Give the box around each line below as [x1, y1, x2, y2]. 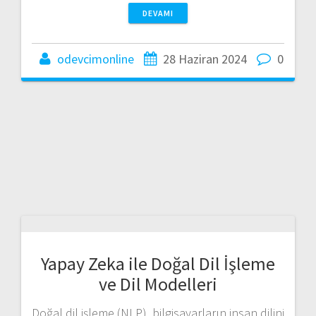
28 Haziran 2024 [163, 50, 247, 67]
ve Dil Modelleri [99, 272, 217, 296]
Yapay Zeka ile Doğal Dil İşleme [41, 251, 275, 275]
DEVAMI [142, 7, 174, 18]
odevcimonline [57, 50, 134, 67]
